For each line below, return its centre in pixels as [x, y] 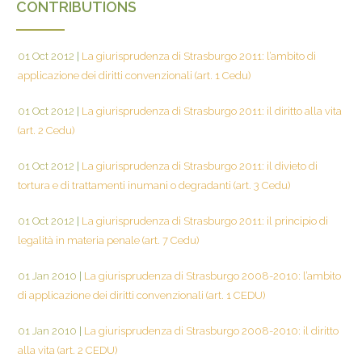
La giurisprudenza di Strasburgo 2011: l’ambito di [198, 56]
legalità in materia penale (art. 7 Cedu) [108, 240]
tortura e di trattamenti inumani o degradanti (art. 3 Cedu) [154, 185]
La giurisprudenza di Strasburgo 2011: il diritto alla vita [210, 111]
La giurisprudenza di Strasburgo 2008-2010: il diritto [210, 330]
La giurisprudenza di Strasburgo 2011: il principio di [204, 221]
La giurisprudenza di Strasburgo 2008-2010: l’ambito [211, 276]
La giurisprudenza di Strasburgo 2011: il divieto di [198, 166]
